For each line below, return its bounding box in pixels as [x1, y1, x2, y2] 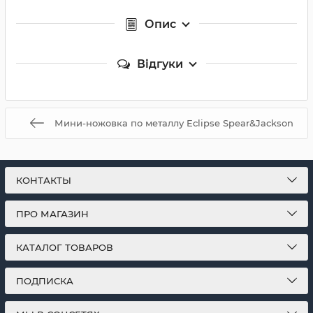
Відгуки [137, 57, 183, 71]
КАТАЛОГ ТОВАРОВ [16, 242, 113, 253]
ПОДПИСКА [16, 275, 73, 286]
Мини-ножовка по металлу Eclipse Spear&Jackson [54, 117, 293, 129]
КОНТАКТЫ [16, 175, 71, 186]
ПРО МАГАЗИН [16, 208, 89, 219]
